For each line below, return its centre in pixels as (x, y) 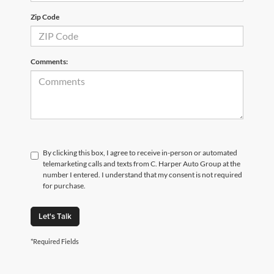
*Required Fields (55, 241)
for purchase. (64, 185)
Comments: (49, 61)
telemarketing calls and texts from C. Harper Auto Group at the (142, 163)
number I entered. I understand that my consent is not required (143, 174)
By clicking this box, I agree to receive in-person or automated (140, 152)
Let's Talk (55, 216)
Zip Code (45, 17)
